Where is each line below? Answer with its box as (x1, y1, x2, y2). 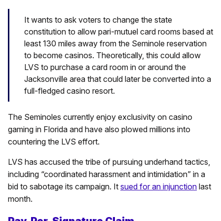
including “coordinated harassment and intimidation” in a (8, 169, 205, 180)
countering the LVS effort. (8, 137, 100, 147)
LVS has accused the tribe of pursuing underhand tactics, (8, 157, 210, 167)
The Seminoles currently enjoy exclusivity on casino (8, 112, 192, 122)
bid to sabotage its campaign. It (8, 182, 120, 192)
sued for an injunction (120, 182, 197, 192)
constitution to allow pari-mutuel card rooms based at (24, 27, 213, 37)
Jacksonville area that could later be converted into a (24, 74, 211, 84)
